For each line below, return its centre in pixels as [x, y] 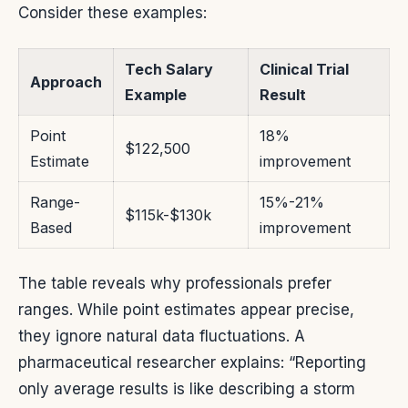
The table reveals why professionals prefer [175, 283]
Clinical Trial [304, 69]
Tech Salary [169, 69]
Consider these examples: [112, 12]
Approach [66, 82]
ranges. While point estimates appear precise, [186, 309]
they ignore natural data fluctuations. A [162, 336]
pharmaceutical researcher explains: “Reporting [192, 362]
